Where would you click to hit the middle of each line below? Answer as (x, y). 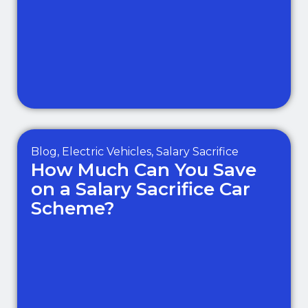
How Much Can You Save (144, 170)
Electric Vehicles (107, 152)
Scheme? (73, 208)
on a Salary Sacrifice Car (141, 189)
